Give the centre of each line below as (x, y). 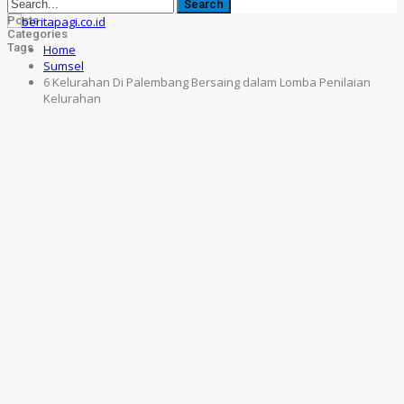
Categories (37, 34)
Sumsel (64, 66)
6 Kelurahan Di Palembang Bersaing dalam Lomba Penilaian (207, 82)
